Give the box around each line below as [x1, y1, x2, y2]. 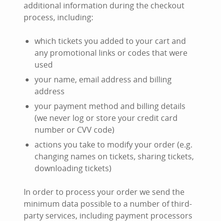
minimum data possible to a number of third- [24, 198, 192, 209]
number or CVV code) [35, 124, 114, 135]
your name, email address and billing [35, 74, 172, 85]
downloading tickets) [35, 163, 111, 174]
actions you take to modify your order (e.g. [35, 139, 192, 150]
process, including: [24, 12, 93, 23]
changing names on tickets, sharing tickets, [35, 151, 194, 162]
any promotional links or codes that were [35, 47, 187, 58]
